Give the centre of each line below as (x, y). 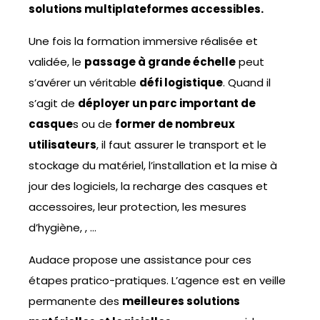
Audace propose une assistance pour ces (140, 259)
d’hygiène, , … (62, 227)
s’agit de (53, 103)
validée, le (56, 61)
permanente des (75, 301)
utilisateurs (62, 144)
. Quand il (247, 82)
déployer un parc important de (167, 103)
